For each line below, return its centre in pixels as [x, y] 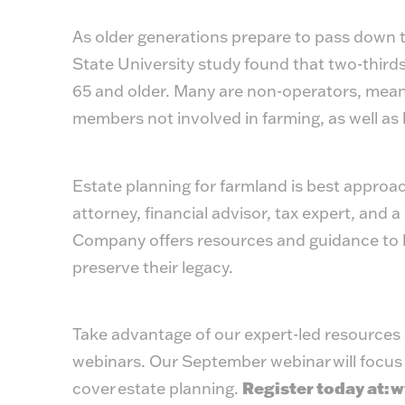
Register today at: [316, 389]
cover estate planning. [157, 389]
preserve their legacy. [154, 267]
